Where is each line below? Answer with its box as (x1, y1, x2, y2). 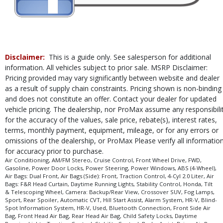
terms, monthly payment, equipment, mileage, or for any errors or (5, 125, 219, 135)
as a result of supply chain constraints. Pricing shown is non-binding (5, 83, 222, 93)
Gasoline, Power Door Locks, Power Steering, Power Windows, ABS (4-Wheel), (5, 164, 217, 172)
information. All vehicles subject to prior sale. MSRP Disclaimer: (5, 62, 208, 72)
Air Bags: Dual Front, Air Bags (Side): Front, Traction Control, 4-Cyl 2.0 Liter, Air (5, 172, 214, 180)
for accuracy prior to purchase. (5, 146, 104, 156)
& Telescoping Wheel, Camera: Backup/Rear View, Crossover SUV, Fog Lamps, (5, 188, 215, 196)
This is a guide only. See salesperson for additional (47, 52, 211, 62)
